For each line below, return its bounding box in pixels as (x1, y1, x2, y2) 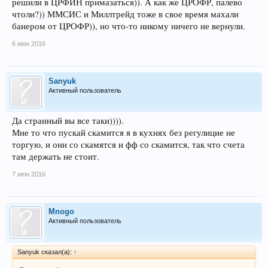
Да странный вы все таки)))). (12, 114, 124, 126)
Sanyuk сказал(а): (17, 248, 74, 255)
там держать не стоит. (12, 150, 99, 162)
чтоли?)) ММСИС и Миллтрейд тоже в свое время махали (12, 8, 239, 20)
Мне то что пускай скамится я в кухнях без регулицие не (12, 126, 235, 138)
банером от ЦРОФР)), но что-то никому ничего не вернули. (12, 20, 245, 32)
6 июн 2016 (12, 39, 45, 47)
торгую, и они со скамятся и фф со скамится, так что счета (12, 138, 245, 150)
